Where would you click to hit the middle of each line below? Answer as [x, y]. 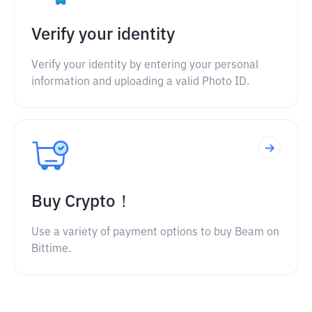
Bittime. [51, 249]
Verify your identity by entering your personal [145, 65]
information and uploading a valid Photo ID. [140, 82]
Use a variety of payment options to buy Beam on [155, 233]
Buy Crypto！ [82, 202]
